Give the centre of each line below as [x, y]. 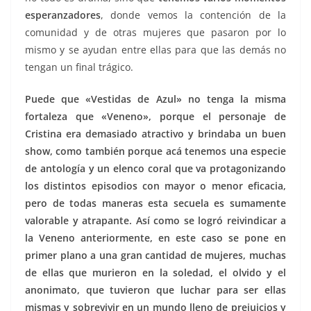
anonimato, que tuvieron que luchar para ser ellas [155, 290]
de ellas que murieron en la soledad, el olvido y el [155, 273]
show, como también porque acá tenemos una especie [155, 151]
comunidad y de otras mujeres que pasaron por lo [155, 33]
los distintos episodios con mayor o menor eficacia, [155, 186]
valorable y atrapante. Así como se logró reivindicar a [155, 221]
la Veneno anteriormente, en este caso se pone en [155, 238]
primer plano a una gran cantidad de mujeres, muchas [155, 255]
